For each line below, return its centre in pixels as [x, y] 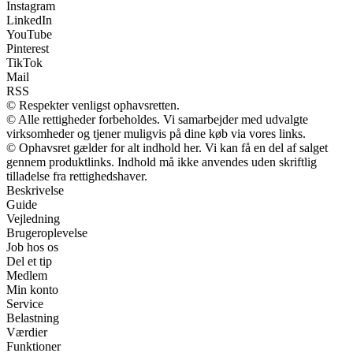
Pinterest [28, 48]
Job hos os [32, 247]
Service [25, 303]
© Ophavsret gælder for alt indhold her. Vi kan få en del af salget [167, 147]
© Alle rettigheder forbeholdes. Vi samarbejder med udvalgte [157, 119]
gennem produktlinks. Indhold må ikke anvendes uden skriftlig [162, 162]
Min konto [32, 289]
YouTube [29, 34]
